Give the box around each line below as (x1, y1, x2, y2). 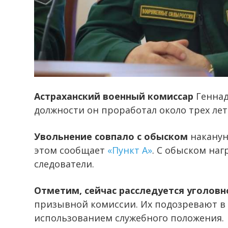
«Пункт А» (107, 144, 152, 157)
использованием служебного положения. (34, 212, 224, 224)
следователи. (34, 158, 94, 170)
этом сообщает (34, 144, 107, 157)
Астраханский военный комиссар (34, 90, 193, 103)
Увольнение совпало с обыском (34, 130, 188, 143)
